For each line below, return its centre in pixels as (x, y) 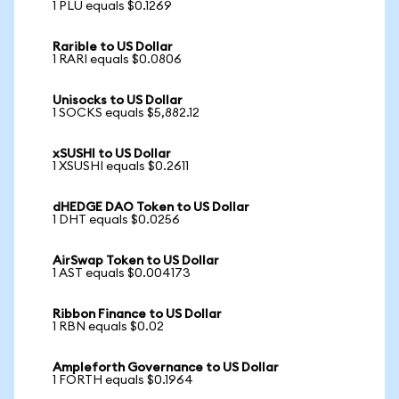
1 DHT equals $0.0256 (116, 220)
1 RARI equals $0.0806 (117, 60)
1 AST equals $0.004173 (122, 273)
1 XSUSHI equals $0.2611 (121, 167)
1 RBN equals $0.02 (108, 327)
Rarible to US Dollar (113, 47)
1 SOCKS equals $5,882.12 (126, 113)
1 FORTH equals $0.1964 (123, 380)
